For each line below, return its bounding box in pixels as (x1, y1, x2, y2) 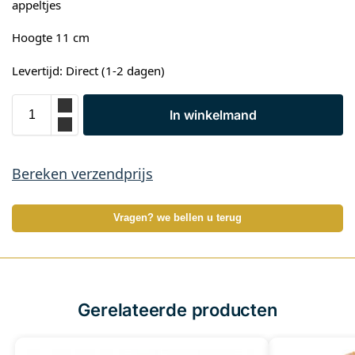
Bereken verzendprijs (12, 164, 153, 184)
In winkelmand (170, 107, 257, 124)
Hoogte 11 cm (12, 29, 90, 46)
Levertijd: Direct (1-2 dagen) (12, 62, 165, 78)
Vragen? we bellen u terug (113, 212, 242, 224)
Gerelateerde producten (78, 300, 277, 321)
